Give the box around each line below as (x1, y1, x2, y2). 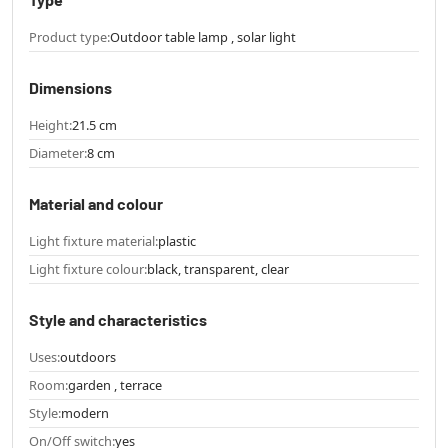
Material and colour (29, 194, 163, 214)
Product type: (29, 28, 110, 47)
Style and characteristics (29, 310, 207, 330)
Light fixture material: (29, 232, 158, 251)
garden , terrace (68, 376, 162, 395)
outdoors (60, 348, 116, 367)
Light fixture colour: (29, 260, 147, 279)
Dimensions (29, 78, 112, 98)
